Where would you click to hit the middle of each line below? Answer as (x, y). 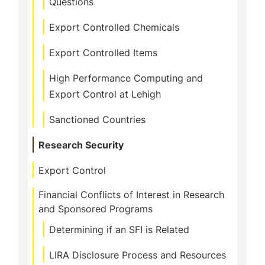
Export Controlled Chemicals (114, 27)
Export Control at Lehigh (105, 94)
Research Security (81, 145)
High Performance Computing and (126, 78)
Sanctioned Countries (97, 119)
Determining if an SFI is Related (119, 230)
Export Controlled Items (103, 53)
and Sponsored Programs (96, 209)
